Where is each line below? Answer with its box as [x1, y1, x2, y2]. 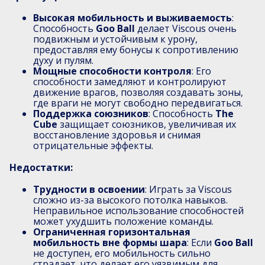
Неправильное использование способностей [33, 204, 244, 218]
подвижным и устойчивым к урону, [33, 33, 198, 46]
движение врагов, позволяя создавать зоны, [33, 86, 243, 99]
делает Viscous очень [135, 22, 237, 35]
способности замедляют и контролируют [33, 75, 227, 89]
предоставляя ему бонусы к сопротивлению [33, 43, 238, 57]
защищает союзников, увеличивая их [57, 118, 236, 131]
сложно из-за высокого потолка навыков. [33, 193, 228, 207]
